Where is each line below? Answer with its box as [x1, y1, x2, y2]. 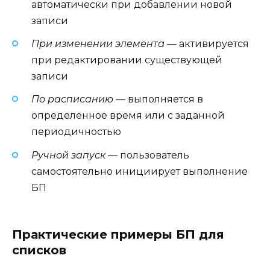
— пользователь [105, 149, 189, 161]
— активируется [165, 38, 249, 50]
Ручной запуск [31, 149, 105, 161]
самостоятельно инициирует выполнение [31, 165, 248, 177]
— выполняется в [113, 93, 203, 105]
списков [12, 242, 66, 257]
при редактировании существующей [31, 54, 222, 66]
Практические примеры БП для [12, 227, 224, 242]
